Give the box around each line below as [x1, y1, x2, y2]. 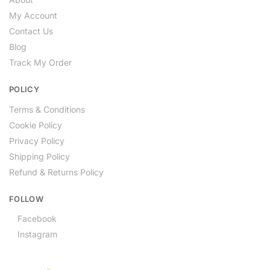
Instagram [17, 229, 57, 240]
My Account [9, 10, 57, 21]
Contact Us [9, 26, 53, 37]
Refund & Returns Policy [9, 166, 104, 177]
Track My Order [9, 57, 72, 68]
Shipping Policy [9, 151, 70, 162]
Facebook [17, 213, 57, 224]
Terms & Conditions [9, 104, 85, 115]
